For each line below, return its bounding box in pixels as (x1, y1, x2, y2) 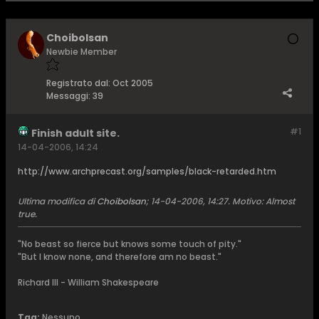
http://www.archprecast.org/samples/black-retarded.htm (18, 165, 276, 177)
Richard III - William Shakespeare (18, 276, 159, 288)
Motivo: (232, 195, 263, 207)
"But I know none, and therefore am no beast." (18, 251, 221, 263)
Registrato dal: (46, 77, 110, 89)
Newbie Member (46, 46, 117, 58)
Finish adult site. (29, 126, 120, 140)
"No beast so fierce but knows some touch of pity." (18, 238, 241, 250)
